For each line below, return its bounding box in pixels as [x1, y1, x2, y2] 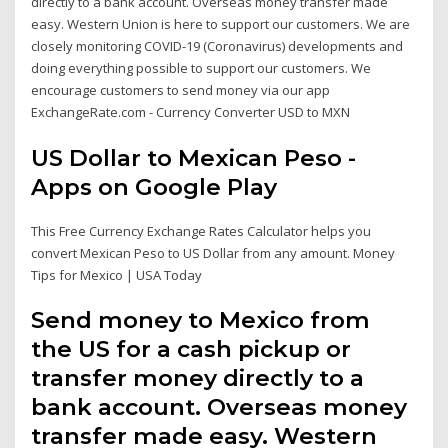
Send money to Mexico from [31, 306, 371, 335]
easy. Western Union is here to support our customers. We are [31, 15, 411, 34]
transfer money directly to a [31, 364, 365, 393]
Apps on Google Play [31, 172, 278, 201]
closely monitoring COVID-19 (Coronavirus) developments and [31, 37, 404, 56]
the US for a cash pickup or [31, 335, 352, 364]
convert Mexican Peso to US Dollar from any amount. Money [31, 243, 396, 262]
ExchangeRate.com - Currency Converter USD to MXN [31, 103, 351, 122]
